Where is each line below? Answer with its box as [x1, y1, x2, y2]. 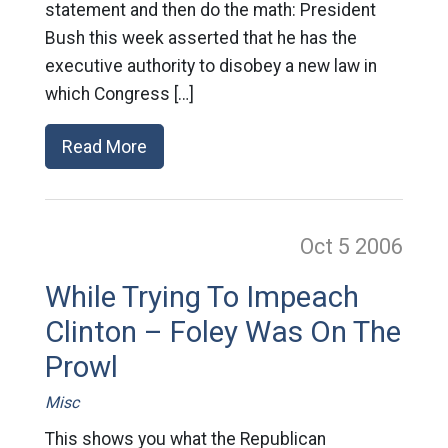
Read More [61, 135, 147, 157]
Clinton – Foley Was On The [44, 314, 401, 349]
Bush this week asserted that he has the [44, 27, 357, 48]
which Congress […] [44, 83, 194, 104]
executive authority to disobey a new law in [44, 55, 377, 76]
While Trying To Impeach [44, 279, 359, 314]
